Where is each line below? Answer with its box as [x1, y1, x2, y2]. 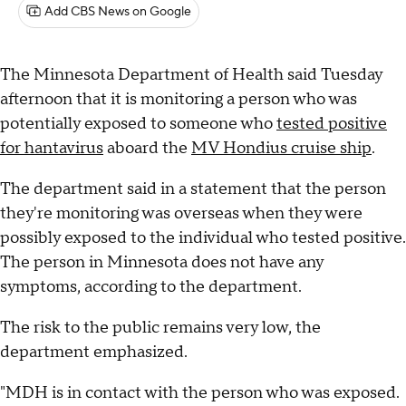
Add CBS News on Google [44, 4, 191, 20]
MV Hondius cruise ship [191, 138, 372, 159]
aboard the [103, 138, 191, 159]
